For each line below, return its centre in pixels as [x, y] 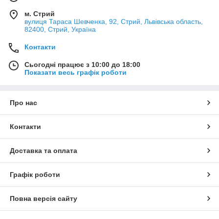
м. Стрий [40, 14]
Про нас [23, 103]
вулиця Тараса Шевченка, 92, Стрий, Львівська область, [114, 22]
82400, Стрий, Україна [60, 30]
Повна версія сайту [44, 199]
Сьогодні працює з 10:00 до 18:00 [82, 65]
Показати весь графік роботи [76, 73]
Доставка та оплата [44, 151]
